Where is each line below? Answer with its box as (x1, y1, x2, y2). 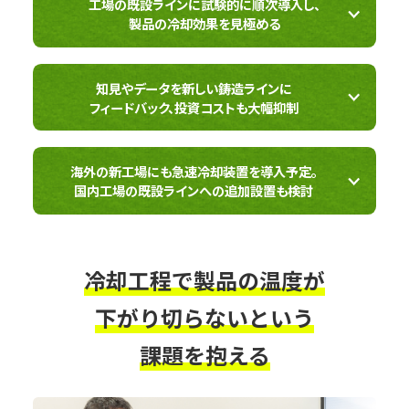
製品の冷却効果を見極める (129, 14, 280, 34)
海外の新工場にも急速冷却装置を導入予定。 (69, 162, 318, 182)
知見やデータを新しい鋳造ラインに (95, 78, 292, 98)
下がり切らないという (95, 300, 314, 333)
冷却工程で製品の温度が (84, 263, 325, 296)
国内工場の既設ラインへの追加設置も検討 (74, 181, 314, 201)
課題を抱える (139, 338, 270, 371)
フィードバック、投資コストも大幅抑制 (89, 97, 299, 117)
